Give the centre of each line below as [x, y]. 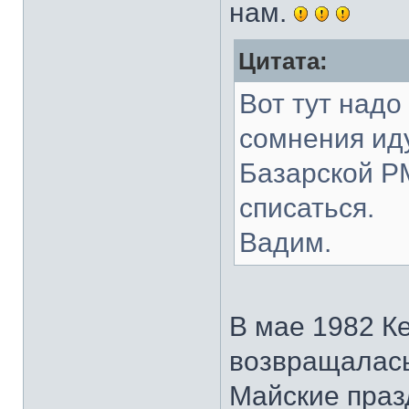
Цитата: [283, 61]
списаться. [307, 208]
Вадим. [285, 242]
